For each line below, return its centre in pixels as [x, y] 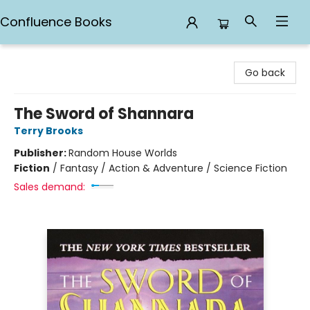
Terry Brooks [48, 131]
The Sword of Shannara [104, 114]
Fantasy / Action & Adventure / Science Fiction [174, 168]
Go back [265, 73]
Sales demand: [49, 187]
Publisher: [41, 153]
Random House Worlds [123, 153]
